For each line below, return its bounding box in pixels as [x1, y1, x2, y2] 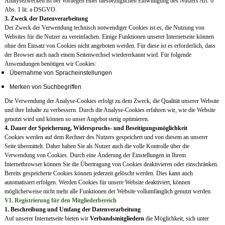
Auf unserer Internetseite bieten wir [4, 215, 90, 222]
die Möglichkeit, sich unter [144, 215, 209, 222]
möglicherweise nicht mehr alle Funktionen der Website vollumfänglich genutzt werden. [4, 188, 212, 195]
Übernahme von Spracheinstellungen [9, 69, 112, 77]
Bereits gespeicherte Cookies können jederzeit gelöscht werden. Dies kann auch [4, 170, 193, 177]
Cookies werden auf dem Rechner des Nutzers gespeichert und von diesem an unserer [4, 134, 208, 141]
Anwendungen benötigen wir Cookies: [4, 60, 96, 68]
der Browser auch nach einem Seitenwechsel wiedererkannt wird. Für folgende [4, 51, 191, 59]
